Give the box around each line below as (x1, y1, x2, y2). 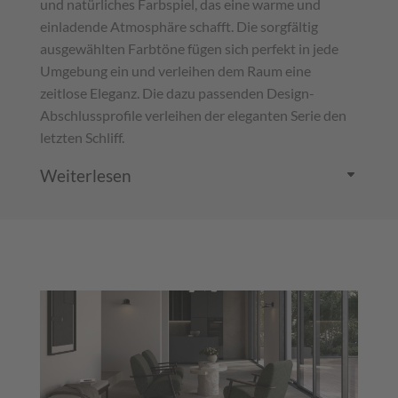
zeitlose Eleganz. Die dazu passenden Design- (39, 84, 314, 101)
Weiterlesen (39, 164, 131, 186)
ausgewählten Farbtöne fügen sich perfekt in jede (39, 39, 338, 57)
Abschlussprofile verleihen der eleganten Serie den (39, 106, 346, 123)
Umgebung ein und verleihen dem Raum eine (39, 61, 311, 79)
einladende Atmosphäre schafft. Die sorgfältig (39, 17, 318, 35)
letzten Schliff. (39, 128, 124, 146)
